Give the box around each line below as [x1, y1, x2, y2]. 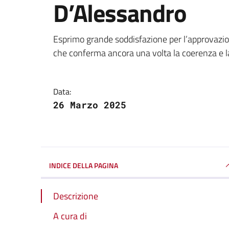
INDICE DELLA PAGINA [49, 159, 118, 171]
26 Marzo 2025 [53, 98, 126, 111]
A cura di [53, 209, 87, 223]
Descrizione [53, 189, 98, 203]
